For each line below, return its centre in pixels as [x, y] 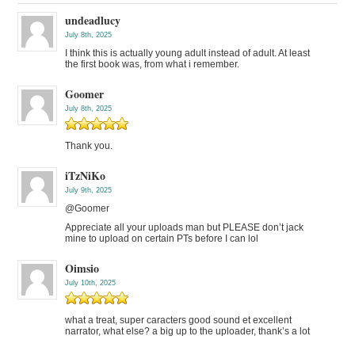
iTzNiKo [86, 176]
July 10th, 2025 [91, 283]
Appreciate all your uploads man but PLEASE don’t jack [185, 228]
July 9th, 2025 [89, 191]
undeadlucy [93, 21]
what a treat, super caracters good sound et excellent [179, 321]
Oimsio [82, 269]
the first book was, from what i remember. [153, 65]
